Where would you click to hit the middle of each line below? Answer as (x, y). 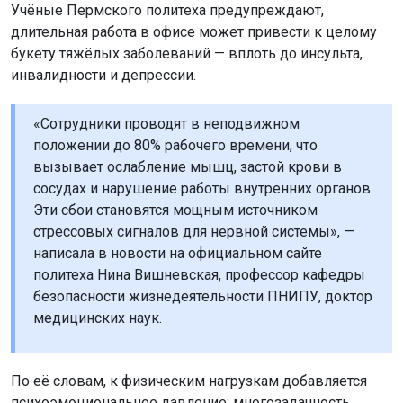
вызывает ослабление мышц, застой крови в (188, 166)
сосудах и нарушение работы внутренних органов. (203, 188)
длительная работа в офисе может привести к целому (194, 31)
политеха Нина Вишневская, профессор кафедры (199, 274)
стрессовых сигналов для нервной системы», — (194, 231)
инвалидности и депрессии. (103, 75)
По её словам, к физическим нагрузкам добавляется (189, 381)
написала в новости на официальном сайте (178, 253)
